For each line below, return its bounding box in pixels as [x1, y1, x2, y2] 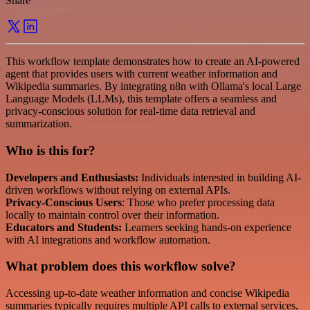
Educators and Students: [6, 221, 122, 233]
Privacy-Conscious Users [6, 196, 122, 208]
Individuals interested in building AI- [138, 171, 301, 183]
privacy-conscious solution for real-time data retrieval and [6, 105, 255, 118]
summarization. [6, 118, 72, 130]
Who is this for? [6, 143, 95, 158]
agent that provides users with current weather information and [6, 68, 277, 80]
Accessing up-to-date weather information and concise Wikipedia [6, 287, 289, 299]
